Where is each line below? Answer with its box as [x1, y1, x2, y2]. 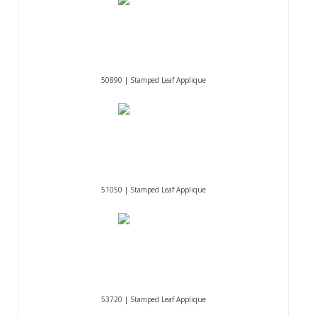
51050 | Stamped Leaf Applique [100, 185, 206, 195]
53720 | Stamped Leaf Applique [100, 294, 206, 305]
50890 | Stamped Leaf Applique [100, 75, 206, 86]
